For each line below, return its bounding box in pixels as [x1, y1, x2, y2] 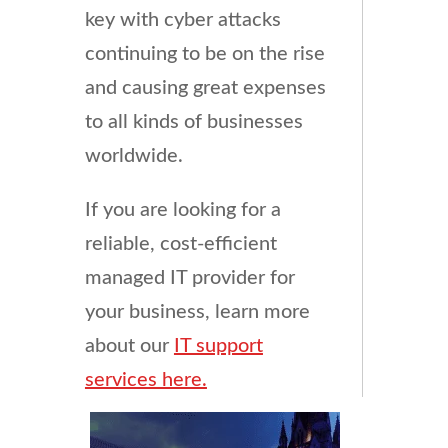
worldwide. [84, 145, 183, 166]
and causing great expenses [84, 77, 326, 98]
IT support [173, 335, 263, 356]
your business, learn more [84, 301, 310, 322]
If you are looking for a [84, 199, 281, 220]
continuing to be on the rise [84, 43, 325, 64]
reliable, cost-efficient [84, 233, 277, 254]
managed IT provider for [84, 267, 295, 288]
